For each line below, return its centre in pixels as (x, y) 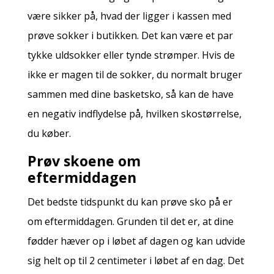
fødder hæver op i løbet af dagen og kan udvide (136, 241)
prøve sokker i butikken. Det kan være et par (130, 35)
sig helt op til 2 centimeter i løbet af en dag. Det (135, 260)
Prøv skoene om (84, 161)
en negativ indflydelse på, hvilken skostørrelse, (134, 113)
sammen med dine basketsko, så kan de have (130, 94)
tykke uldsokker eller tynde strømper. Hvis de (131, 55)
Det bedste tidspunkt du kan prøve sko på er (130, 202)
